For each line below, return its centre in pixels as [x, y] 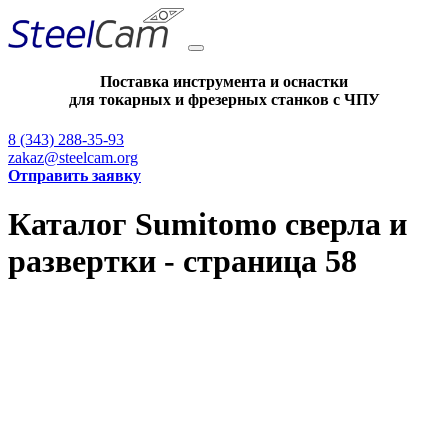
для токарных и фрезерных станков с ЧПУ [224, 100]
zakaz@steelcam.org [73, 157]
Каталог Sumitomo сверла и [207, 223]
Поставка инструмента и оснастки [224, 82]
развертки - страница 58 [182, 260]
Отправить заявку [74, 175]
